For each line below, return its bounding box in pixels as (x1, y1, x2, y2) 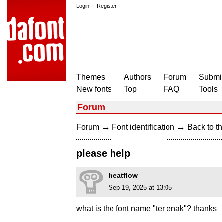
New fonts (76, 85, 111, 93)
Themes (76, 73, 105, 81)
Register (97, 3, 117, 9)
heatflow (109, 171, 138, 180)
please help (76, 148, 130, 159)
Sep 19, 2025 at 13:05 (109, 184, 172, 192)
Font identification (112, 123, 174, 131)
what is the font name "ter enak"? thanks (76, 204, 217, 213)
